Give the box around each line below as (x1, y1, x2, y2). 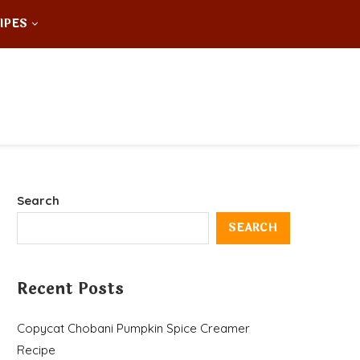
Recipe (17, 342, 55, 358)
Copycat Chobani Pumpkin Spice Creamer (17, 320, 250, 336)
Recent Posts (17, 276, 124, 301)
